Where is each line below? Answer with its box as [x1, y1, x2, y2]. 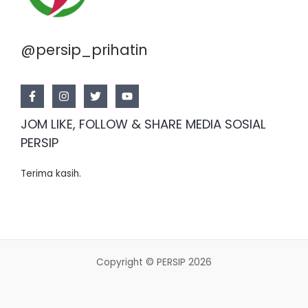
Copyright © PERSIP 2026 [96, 256, 212, 269]
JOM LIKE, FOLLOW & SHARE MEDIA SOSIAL [21, 115, 266, 133]
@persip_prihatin [21, 40, 148, 60]
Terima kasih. [21, 166, 81, 180]
